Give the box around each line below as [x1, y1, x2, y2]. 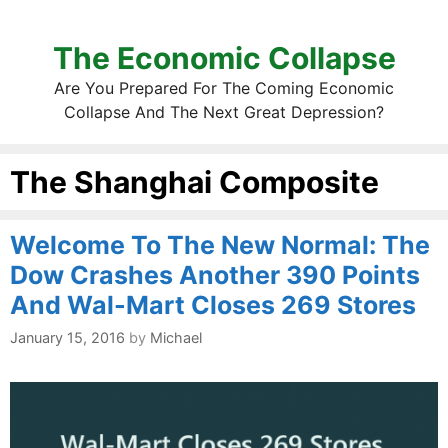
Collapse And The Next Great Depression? [64, 102, 384, 122]
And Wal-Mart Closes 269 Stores [10, 290, 416, 320]
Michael [150, 329, 202, 347]
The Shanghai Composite [10, 164, 379, 200]
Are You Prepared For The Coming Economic [54, 78, 394, 98]
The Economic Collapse [52, 40, 396, 76]
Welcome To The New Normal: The [10, 230, 430, 260]
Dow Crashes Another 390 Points [10, 260, 420, 290]
